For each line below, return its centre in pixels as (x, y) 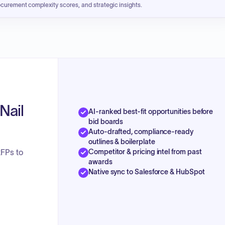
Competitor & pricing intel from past (145, 151)
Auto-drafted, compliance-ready (141, 131)
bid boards (106, 121)
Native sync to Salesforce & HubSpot (147, 172)
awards (100, 161)
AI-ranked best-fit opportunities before (151, 111)
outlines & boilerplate (122, 141)
